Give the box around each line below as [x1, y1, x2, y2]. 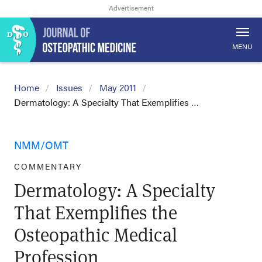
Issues [56, 81, 82, 94]
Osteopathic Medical [14, 222, 177, 247]
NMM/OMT [14, 137, 68, 152]
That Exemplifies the [14, 199, 177, 225]
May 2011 [99, 81, 136, 94]
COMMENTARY [14, 160, 82, 172]
